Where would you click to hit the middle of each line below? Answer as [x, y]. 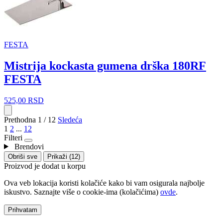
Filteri [13, 137]
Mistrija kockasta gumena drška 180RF [105, 65]
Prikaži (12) [64, 156]
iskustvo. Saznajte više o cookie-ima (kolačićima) [82, 192]
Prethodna [21, 119]
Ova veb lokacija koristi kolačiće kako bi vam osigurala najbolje [104, 183]
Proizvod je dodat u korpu [45, 166]
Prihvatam [23, 210]
